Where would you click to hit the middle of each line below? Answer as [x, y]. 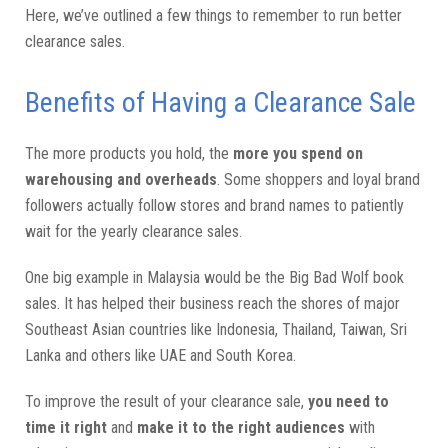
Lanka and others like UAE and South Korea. [160, 355]
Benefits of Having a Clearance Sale [220, 102]
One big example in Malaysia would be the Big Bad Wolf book [214, 277]
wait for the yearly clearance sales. [135, 231]
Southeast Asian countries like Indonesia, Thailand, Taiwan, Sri [216, 329]
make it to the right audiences [241, 427]
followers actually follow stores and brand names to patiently [214, 205]
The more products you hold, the [129, 153]
